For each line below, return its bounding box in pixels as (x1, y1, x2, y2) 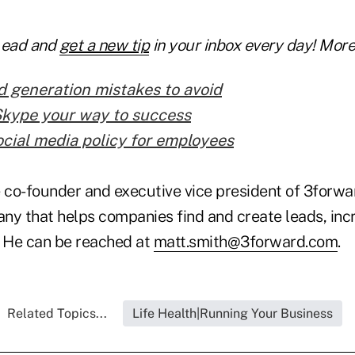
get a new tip (59, 36, 149, 55)
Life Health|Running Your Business (132, 306, 333, 322)
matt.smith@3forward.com (153, 232, 338, 252)
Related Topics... (6, 306, 107, 322)
